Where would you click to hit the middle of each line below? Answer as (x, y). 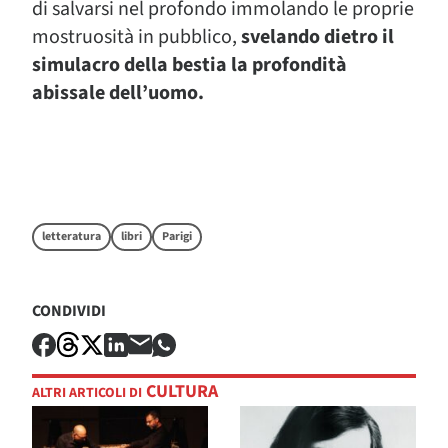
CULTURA (180, 392)
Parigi (177, 236)
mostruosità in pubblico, (136, 37)
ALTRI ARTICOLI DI (87, 393)
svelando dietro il (317, 37)
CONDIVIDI (69, 311)
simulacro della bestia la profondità (189, 65)
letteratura (71, 236)
